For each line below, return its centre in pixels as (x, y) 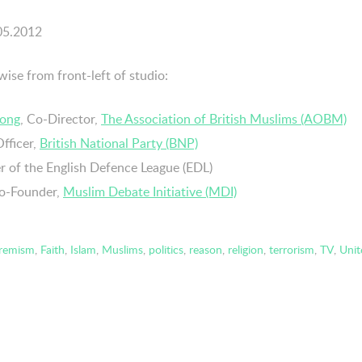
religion (245, 249)
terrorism (291, 249)
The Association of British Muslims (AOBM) (224, 118)
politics (166, 249)
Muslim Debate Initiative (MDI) (150, 191)
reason (205, 249)
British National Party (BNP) (119, 143)
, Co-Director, (61, 118)
